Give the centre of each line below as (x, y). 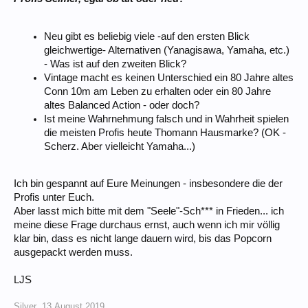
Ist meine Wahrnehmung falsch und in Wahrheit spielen (166, 119)
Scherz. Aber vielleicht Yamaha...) (120, 146)
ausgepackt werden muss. (73, 253)
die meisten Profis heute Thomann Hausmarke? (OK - (165, 132)
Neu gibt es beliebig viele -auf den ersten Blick (147, 36)
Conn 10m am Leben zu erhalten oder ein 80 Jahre (157, 91)
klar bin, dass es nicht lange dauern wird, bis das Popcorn (143, 239)
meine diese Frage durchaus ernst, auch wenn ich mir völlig (147, 225)
